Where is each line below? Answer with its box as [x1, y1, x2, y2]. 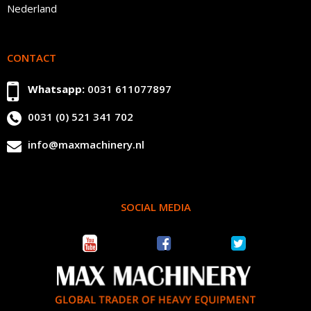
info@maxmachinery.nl [28, 137, 144, 151]
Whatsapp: [28, 81, 85, 96]
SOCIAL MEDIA [120, 199, 191, 214]
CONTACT [7, 50, 56, 65]
